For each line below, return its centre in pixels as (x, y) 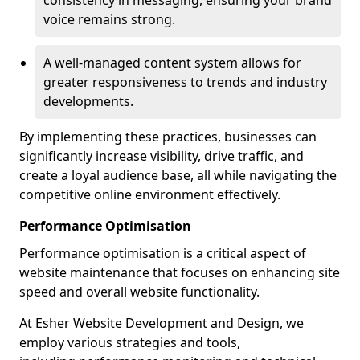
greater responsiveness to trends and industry (185, 82)
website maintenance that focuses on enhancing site (180, 272)
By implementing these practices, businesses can (168, 137)
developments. (88, 101)
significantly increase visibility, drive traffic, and (162, 156)
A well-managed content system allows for (172, 63)
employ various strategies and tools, (130, 342)
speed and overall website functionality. (139, 292)
